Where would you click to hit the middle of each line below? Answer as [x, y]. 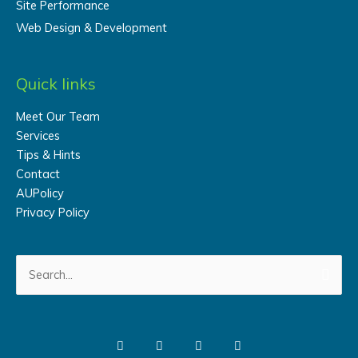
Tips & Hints [48, 154]
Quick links [56, 83]
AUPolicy [40, 193]
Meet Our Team [58, 116]
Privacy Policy [53, 212]
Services [38, 135]
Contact [38, 173]
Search [34, 263]
